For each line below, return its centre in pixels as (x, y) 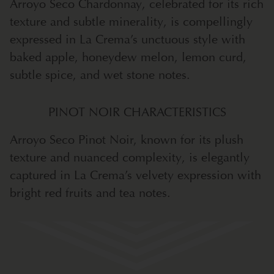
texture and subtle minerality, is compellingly (131, 22)
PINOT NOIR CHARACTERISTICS (137, 112)
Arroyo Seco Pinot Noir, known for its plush (127, 140)
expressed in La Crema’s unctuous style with (128, 39)
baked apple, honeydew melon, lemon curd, (128, 57)
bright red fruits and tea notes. (90, 193)
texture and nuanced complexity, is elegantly (130, 157)
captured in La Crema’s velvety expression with (135, 175)
